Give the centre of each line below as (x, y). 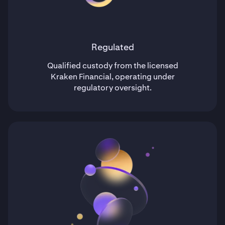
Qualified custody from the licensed (113, 66)
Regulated (113, 47)
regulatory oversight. (113, 88)
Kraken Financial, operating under (113, 77)
